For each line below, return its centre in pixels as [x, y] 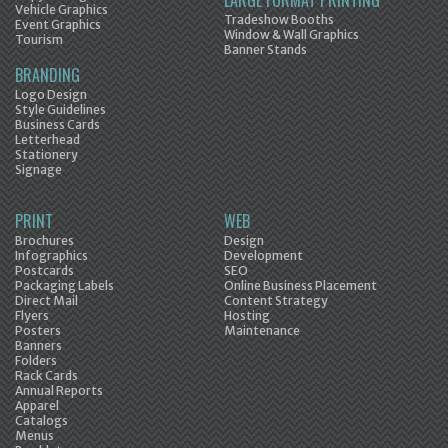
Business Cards [57, 125]
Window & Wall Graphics [291, 35]
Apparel [37, 406]
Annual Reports [59, 391]
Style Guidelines [60, 110]
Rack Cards [46, 376]
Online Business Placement [300, 286]
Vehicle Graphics [61, 10]
